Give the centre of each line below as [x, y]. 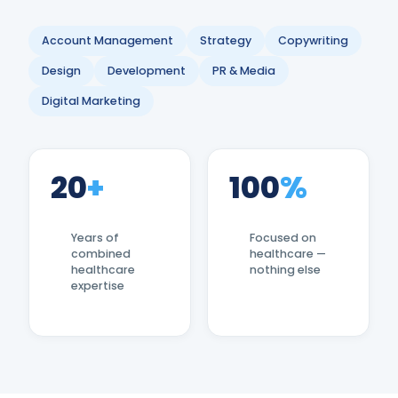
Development [147, 71]
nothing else [285, 270]
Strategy [226, 40]
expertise [98, 286]
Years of [95, 238]
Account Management [107, 40]
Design [61, 71]
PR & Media [244, 71]
